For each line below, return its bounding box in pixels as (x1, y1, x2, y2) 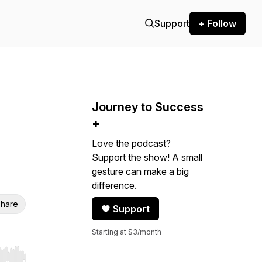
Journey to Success (92, 100, 204, 114)
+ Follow (199, 18, 236, 29)
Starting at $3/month (92, 227, 161, 236)
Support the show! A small (92, 151, 202, 163)
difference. (92, 180, 137, 191)
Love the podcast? (92, 137, 171, 149)
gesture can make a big (92, 166, 189, 177)
